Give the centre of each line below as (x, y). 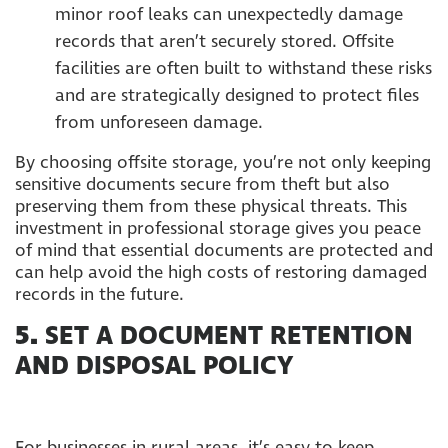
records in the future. (99, 294)
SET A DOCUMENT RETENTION (229, 336)
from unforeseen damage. (159, 122)
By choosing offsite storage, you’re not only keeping (223, 162)
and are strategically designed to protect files (237, 95)
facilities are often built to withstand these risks (243, 68)
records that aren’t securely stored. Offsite (224, 41)
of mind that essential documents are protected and (224, 250)
